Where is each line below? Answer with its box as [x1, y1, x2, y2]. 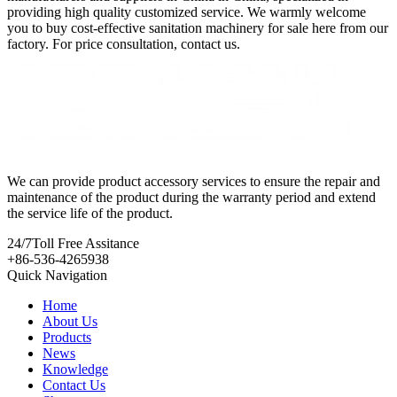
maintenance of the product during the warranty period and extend [7, 189, 376, 205]
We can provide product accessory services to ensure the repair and [7, 173, 380, 189]
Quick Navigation [7, 267, 107, 283]
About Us [43, 313, 97, 329]
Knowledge [43, 361, 108, 377]
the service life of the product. [7, 205, 173, 221]
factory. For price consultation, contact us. [7, 35, 240, 51]
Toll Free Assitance [32, 235, 139, 251]
